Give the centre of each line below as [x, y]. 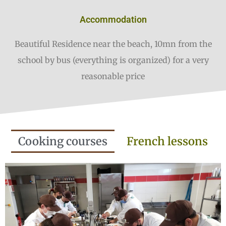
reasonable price [113, 76]
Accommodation [113, 19]
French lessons [167, 141]
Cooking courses [63, 141]
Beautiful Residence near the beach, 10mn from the [113, 44]
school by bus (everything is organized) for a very [113, 60]
